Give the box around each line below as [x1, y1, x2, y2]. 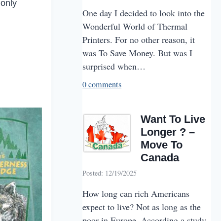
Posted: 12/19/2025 [82, 168, 137, 178]
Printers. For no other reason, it [82, 34, 195, 46]
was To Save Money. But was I [82, 47, 193, 59]
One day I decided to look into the [82, 7, 205, 19]
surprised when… [82, 60, 146, 73]
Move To [141, 139, 183, 151]
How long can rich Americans [82, 187, 190, 199]
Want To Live [141, 113, 206, 126]
